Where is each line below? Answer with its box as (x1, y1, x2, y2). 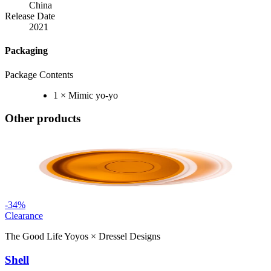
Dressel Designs (99, 231, 160, 242)
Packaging (5, 45, 48, 56)
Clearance (5, 211, 43, 221)
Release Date (5, 11, 55, 22)
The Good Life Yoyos (5, 231, 88, 242)
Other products (5, 112, 80, 125)
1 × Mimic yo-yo (53, 90, 118, 100)
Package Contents (5, 69, 73, 80)
